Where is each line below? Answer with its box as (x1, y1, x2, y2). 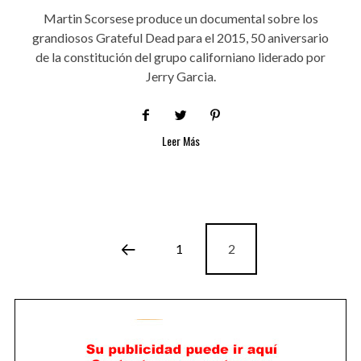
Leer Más (161, 131, 200, 149)
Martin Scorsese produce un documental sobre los (43, 10, 318, 26)
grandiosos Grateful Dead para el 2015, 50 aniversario (32, 29, 329, 45)
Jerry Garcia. (145, 68, 216, 84)
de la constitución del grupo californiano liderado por (35, 48, 326, 64)
